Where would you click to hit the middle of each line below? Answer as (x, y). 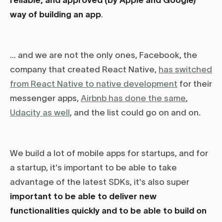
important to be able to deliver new (83, 196)
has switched (185, 70)
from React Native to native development (94, 84)
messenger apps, (45, 98)
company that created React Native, (84, 70)
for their (195, 84)
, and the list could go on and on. (135, 113)
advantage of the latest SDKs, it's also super (100, 182)
